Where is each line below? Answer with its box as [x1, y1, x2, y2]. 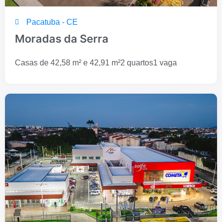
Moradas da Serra [15, 32, 109, 46]
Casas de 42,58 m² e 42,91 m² [15, 58, 120, 67]
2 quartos [120, 58, 153, 67]
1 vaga [153, 58, 177, 67]
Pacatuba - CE [26, 18, 78, 27]
